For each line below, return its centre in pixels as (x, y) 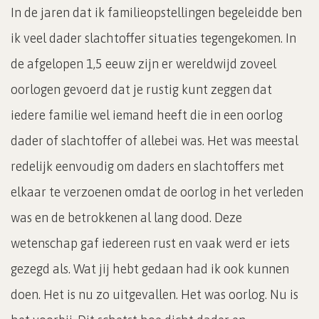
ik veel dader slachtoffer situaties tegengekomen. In (153, 38)
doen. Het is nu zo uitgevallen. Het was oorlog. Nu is (155, 294)
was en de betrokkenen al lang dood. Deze (126, 217)
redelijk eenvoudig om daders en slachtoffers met (147, 166)
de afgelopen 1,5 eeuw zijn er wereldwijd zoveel (143, 63)
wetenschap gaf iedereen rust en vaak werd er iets (150, 243)
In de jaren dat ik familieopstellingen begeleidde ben (156, 12)
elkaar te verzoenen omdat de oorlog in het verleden (157, 192)
